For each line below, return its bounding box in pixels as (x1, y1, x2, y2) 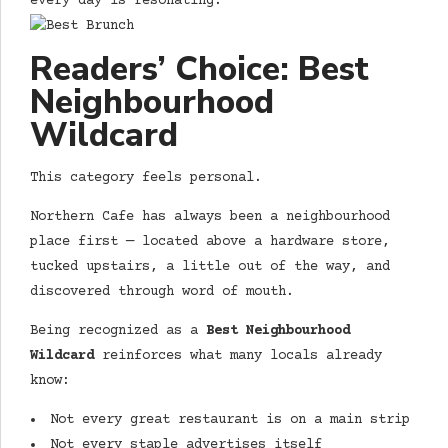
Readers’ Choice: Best (30, 46, 369, 93)
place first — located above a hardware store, (30, 233, 390, 250)
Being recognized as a (30, 322, 206, 339)
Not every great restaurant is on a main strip (50, 411, 410, 428)
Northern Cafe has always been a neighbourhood (30, 208, 390, 225)
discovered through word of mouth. (30, 283, 294, 300)
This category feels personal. (30, 169, 262, 186)
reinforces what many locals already (94, 347, 382, 364)
